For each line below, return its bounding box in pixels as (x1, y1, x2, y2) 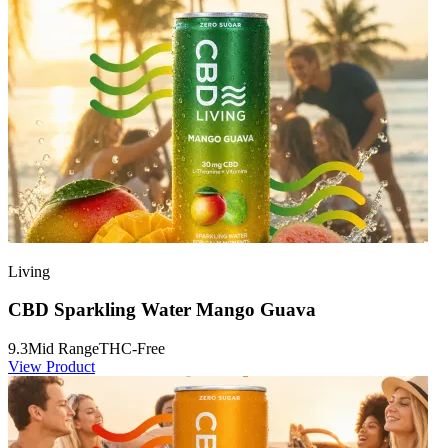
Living (8, 262, 50, 280)
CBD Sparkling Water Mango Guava (8, 299, 316, 321)
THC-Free (99, 339, 165, 357)
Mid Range (28, 339, 99, 357)
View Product (8, 357, 95, 375)
